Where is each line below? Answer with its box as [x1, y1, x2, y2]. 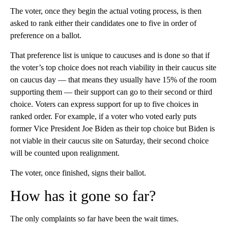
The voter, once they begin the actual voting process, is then [10, 7, 202, 16]
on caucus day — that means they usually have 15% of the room [10, 75, 216, 84]
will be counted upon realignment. [10, 149, 120, 158]
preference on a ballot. [10, 31, 81, 40]
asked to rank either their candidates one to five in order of [10, 19, 196, 28]
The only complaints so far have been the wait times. [10, 214, 179, 223]
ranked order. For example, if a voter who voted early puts [10, 112, 196, 121]
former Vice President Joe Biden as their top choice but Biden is [10, 124, 215, 133]
